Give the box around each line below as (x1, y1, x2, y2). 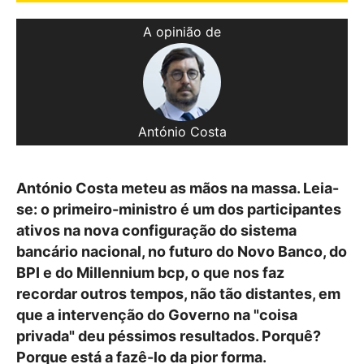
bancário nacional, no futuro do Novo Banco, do (16, 242, 347, 260)
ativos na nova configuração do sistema (16, 221, 297, 239)
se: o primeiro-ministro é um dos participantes (16, 200, 341, 218)
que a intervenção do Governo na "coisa (16, 305, 297, 323)
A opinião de (143, 24, 221, 40)
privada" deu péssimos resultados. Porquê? (16, 327, 321, 344)
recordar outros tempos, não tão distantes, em (16, 284, 340, 302)
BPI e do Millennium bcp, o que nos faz (16, 263, 284, 281)
